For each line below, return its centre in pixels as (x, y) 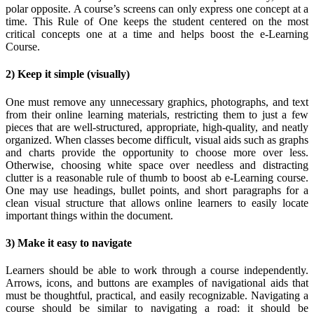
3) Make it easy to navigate (70, 243)
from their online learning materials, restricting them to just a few (157, 114)
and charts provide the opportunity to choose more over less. (157, 152)
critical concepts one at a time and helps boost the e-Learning (157, 34)
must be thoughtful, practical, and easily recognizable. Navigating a (157, 296)
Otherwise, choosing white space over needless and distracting (157, 165)
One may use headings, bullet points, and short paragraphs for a (157, 190)
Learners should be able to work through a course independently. (157, 271)
